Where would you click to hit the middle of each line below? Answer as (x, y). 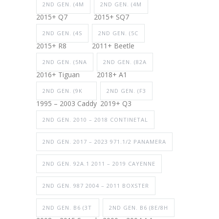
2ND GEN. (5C (118, 33)
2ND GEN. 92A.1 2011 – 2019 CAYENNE (99, 163)
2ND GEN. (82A (125, 62)
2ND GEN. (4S (62, 33)
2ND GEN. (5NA (65, 62)
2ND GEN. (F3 (126, 90)
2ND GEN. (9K (63, 90)
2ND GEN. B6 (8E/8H (139, 207)
